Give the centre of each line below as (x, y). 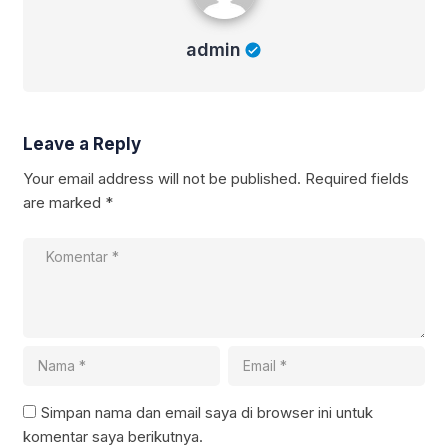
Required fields (357, 179)
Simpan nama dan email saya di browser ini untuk (207, 412)
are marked (64, 203)
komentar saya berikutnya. (113, 436)
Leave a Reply (82, 144)
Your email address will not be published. (162, 179)
